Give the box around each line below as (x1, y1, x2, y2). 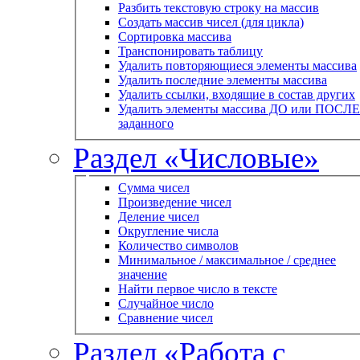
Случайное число (118, 297, 214, 311)
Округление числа (118, 224, 219, 239)
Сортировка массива (118, 29, 231, 43)
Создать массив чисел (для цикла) (118, 14, 304, 29)
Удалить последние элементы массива (118, 72, 327, 87)
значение (118, 268, 167, 282)
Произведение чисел (118, 195, 231, 210)
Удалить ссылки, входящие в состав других (118, 87, 355, 101)
